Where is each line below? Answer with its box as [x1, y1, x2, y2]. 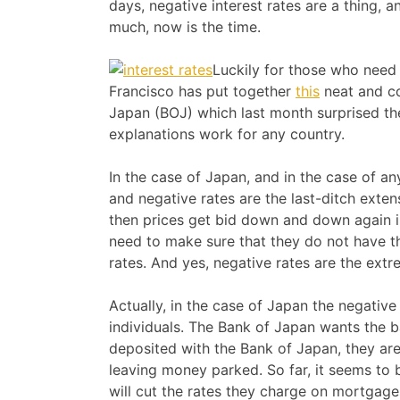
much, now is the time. [109, 18, 261, 37]
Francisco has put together [109, 82, 296, 101]
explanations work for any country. [109, 125, 345, 144]
